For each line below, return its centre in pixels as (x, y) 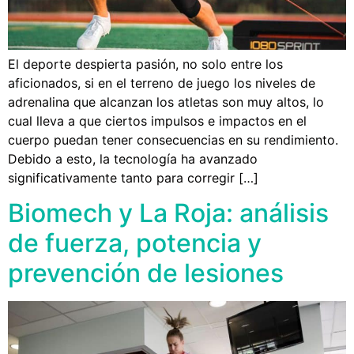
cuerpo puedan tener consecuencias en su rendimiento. (173, 139)
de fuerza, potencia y (135, 243)
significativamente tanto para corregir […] (133, 177)
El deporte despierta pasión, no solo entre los (145, 64)
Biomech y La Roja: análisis (168, 213)
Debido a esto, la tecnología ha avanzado (133, 158)
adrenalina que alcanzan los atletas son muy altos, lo (166, 102)
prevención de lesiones (146, 273)
